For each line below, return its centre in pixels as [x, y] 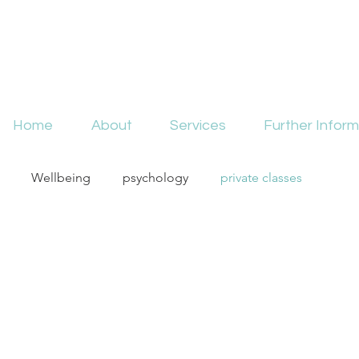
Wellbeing [61, 177]
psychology [155, 177]
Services [198, 125]
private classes [261, 177]
